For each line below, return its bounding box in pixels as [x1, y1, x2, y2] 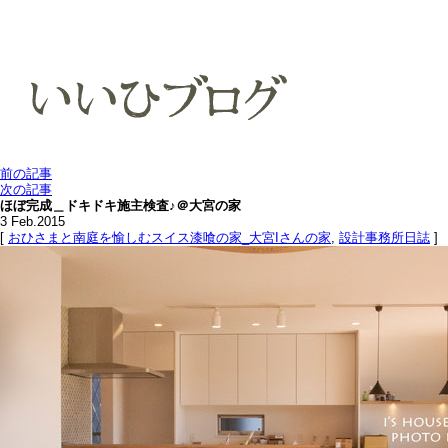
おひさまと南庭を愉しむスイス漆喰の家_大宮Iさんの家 [8, 230, 331, 245]
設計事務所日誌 [339, 230, 430, 245]
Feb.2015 [11, 214, 65, 229]
